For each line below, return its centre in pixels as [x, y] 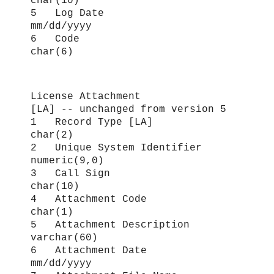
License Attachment [86, 96]
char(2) [52, 135]
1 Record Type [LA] [125, 122]
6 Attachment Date [125, 250]
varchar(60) [64, 238]
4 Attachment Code [125, 199]
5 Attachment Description [125, 225]
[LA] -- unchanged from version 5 [128, 109]
